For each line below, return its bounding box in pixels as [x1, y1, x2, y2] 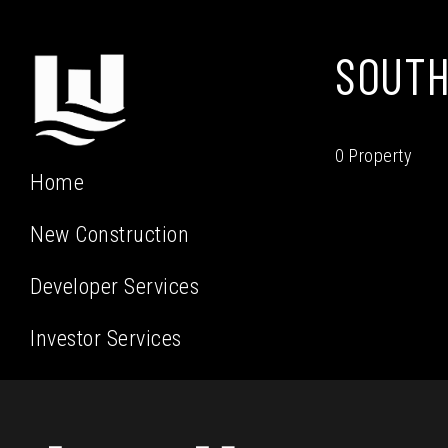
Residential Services [30, 378, 211, 404]
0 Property [335, 145, 412, 166]
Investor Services [30, 326, 182, 352]
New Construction [30, 222, 189, 248]
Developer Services [30, 274, 199, 300]
